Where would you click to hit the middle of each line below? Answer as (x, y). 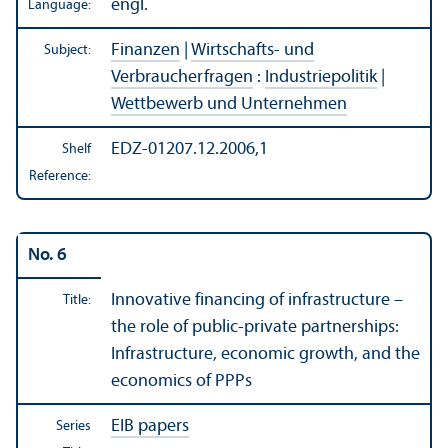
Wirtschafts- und (252, 51)
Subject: (67, 51)
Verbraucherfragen (182, 78)
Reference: (60, 177)
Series (73, 427)
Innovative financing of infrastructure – (257, 301)
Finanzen (145, 51)
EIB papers (150, 427)
